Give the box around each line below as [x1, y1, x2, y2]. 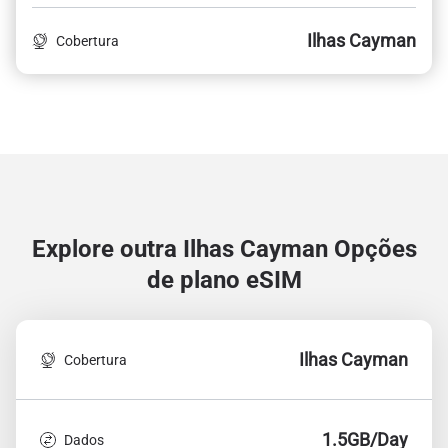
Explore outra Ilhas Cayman [31, 235, 334, 263]
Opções [333, 235, 417, 263]
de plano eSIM [146, 266, 302, 294]
